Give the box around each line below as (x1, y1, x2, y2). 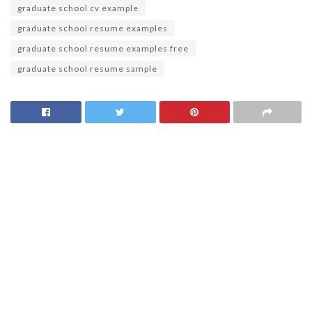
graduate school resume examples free (17, 42, 189, 54)
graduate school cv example (17, 2, 139, 13)
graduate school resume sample (17, 63, 157, 74)
